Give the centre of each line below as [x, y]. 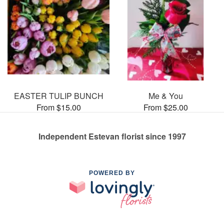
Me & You [165, 95]
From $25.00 [165, 107]
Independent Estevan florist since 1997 [112, 136]
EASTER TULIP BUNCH [58, 95]
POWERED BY [112, 173]
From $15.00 [58, 107]
